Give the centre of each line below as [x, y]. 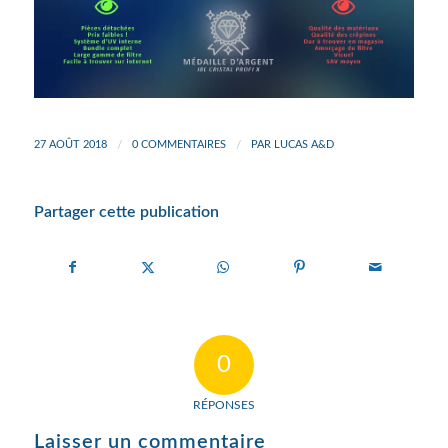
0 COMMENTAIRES [178, 144]
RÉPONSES [223, 404]
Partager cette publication [126, 211]
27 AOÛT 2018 [70, 144]
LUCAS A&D [303, 144]
